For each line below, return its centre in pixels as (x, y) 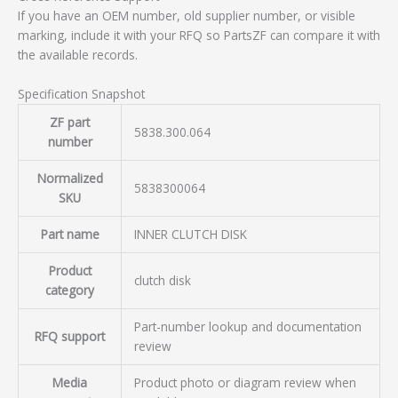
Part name (70, 234)
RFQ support (70, 336)
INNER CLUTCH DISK (190, 234)
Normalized (70, 178)
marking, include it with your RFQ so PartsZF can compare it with (199, 35)
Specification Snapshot (81, 93)
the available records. (78, 54)
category (70, 290)
